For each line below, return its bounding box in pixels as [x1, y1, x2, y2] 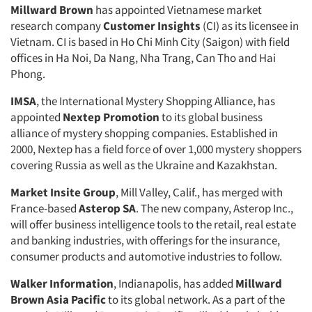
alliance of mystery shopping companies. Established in [10, 125, 278, 141]
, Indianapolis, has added [114, 276, 235, 291]
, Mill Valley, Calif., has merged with [116, 185, 283, 200]
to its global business [159, 109, 263, 125]
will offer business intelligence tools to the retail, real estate [10, 217, 296, 232]
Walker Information [10, 276, 114, 291]
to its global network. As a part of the [106, 292, 285, 307]
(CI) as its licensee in [201, 18, 299, 33]
